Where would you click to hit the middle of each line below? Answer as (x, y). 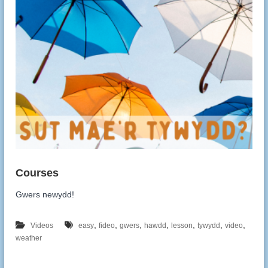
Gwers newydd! (45, 195)
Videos (42, 226)
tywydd (209, 226)
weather (29, 238)
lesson (182, 226)
